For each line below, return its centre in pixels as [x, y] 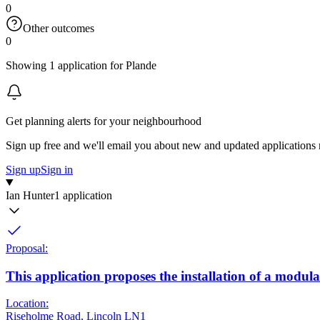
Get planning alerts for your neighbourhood [104, 121]
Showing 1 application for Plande [81, 65]
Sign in [57, 169]
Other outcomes [59, 28]
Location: [27, 304]
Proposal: [27, 248]
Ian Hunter [30, 195]
